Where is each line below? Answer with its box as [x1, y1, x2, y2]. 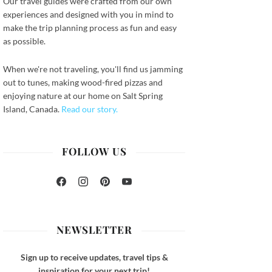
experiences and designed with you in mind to [3, 9, 174, 20]
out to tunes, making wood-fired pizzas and [3, 77, 163, 88]
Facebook [61, 185, 98, 195]
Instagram [83, 185, 121, 195]
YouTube [126, 185, 160, 195]
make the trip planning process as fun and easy [3, 22, 177, 33]
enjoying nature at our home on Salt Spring [3, 90, 163, 101]
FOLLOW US [61, 144, 127, 158]
